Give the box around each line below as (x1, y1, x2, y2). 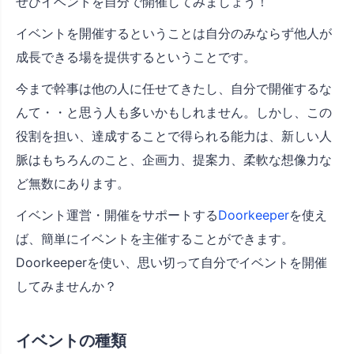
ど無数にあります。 (16, 175, 130, 192)
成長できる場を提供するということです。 (16, 49, 256, 66)
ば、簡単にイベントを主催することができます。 (16, 231, 294, 247)
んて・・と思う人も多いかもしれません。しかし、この (16, 104, 332, 121)
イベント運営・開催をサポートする (16, 207, 218, 224)
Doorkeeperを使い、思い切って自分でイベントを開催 (16, 254, 327, 271)
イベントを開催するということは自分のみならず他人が (16, 25, 332, 42)
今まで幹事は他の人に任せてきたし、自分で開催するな (16, 81, 332, 97)
